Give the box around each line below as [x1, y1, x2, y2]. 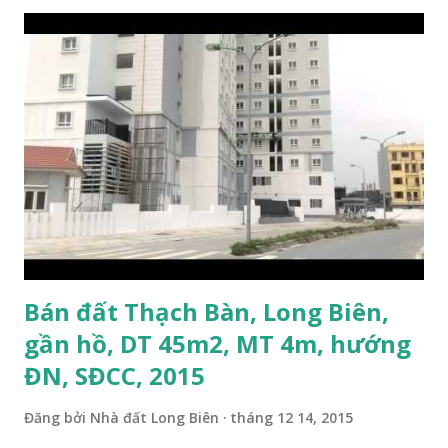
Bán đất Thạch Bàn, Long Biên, [24, 294, 389, 328]
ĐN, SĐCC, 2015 [24, 358, 205, 392]
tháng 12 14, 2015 [230, 407, 353, 427]
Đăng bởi [24, 407, 90, 427]
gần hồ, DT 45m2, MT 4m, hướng [24, 326, 411, 360]
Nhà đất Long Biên [90, 407, 219, 427]
